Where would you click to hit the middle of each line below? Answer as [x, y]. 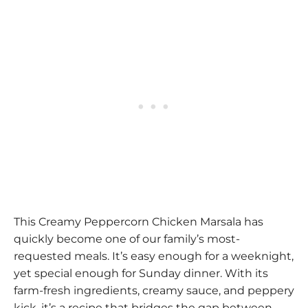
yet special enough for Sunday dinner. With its [141, 274]
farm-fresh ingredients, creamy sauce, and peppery [154, 291]
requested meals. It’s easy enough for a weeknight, [154, 256]
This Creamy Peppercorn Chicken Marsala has [139, 222]
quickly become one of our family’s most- [127, 239]
